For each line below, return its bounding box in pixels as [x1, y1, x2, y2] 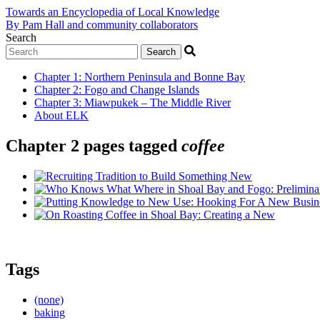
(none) [34, 293, 64, 306]
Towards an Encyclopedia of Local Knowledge [6, 6, 219, 18]
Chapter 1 [34, 71, 79, 83]
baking [34, 306, 65, 319]
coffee [181, 136, 225, 155]
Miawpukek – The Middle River [84, 96, 231, 109]
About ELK [34, 109, 89, 121]
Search [6, 31, 36, 44]
